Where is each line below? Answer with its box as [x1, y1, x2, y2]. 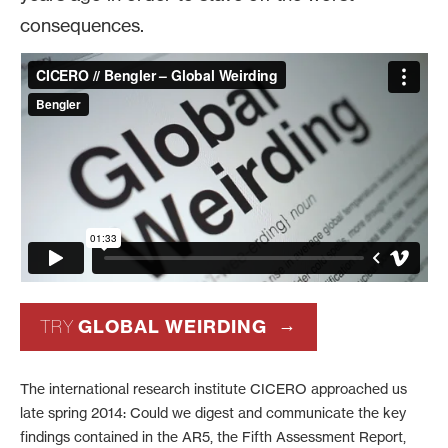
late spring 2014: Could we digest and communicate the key [20, 404, 406, 422]
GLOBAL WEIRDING [78, 315, 267, 339]
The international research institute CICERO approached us [20, 380, 407, 398]
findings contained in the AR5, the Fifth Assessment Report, [20, 428, 406, 446]
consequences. [20, 14, 144, 36]
